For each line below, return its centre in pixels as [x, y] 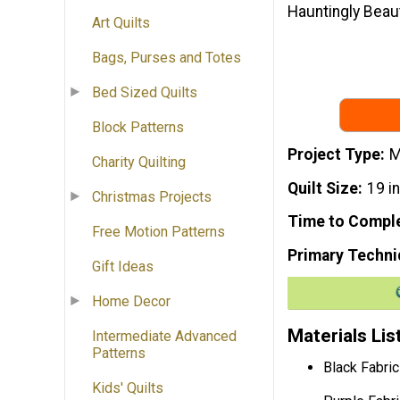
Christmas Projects [152, 197]
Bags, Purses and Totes [167, 58]
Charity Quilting [139, 162]
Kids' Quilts [128, 388]
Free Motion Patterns [158, 232]
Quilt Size [323, 188]
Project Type [334, 154]
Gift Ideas [123, 267]
